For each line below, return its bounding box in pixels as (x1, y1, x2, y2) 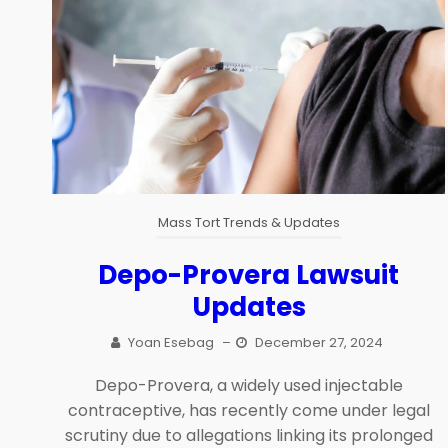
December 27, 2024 (255, 333, 384, 353)
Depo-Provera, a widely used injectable (94, 374, 403, 398)
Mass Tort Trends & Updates (157, 213, 340, 233)
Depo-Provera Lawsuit (98, 257, 400, 294)
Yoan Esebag (128, 333, 215, 353)
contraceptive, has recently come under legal (67, 399, 430, 423)
